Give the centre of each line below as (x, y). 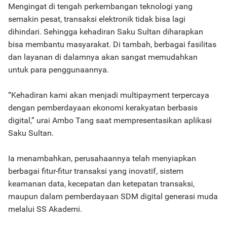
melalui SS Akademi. (45, 209)
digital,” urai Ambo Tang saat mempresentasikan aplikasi (110, 120)
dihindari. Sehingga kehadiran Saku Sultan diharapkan (106, 32)
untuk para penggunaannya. (59, 70)
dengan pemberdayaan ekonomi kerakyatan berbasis (103, 108)
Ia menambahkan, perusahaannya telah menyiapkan (102, 158)
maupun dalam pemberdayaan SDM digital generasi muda (113, 196)
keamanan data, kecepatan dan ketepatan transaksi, (101, 184)
